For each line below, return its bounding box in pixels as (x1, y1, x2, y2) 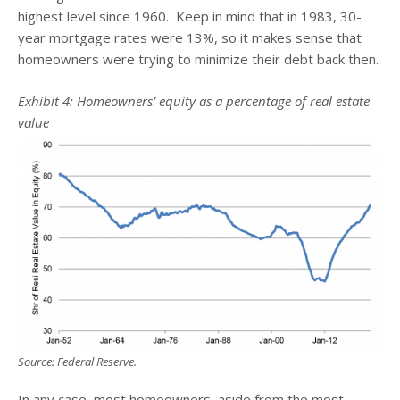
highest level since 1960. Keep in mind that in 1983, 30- (18, 7, 362, 26)
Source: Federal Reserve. (18, 354, 137, 371)
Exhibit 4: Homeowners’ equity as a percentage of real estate (18, 91, 370, 110)
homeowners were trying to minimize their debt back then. (18, 50, 379, 69)
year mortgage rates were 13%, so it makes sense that (18, 29, 362, 47)
